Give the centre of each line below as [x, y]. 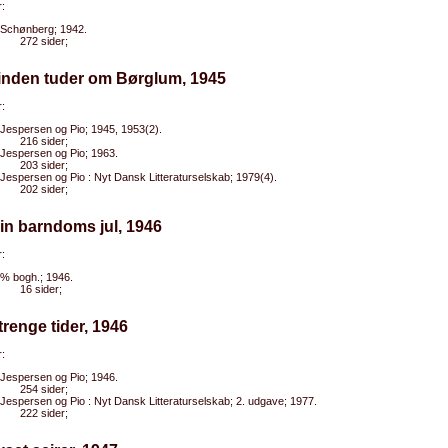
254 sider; [44, 389]
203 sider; [44, 165]
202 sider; [44, 189]
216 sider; [44, 141]
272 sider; [44, 41]
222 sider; [44, 413]
